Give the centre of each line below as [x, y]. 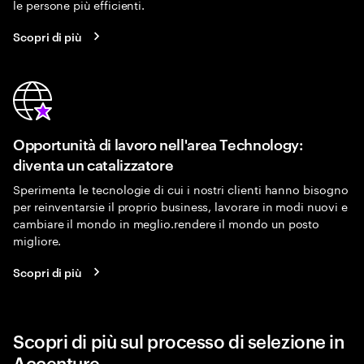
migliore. [37, 240]
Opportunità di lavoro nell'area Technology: [158, 143]
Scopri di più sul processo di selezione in [179, 340]
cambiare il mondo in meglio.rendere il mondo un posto [167, 223]
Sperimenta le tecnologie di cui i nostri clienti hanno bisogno [181, 188]
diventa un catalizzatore [93, 164]
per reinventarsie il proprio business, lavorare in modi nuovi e [180, 206]
